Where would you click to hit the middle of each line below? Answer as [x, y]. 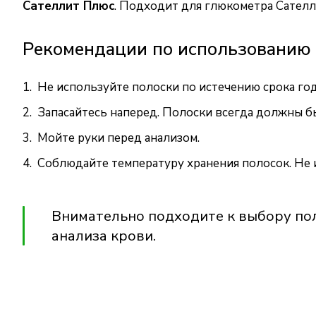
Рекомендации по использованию [167, 49]
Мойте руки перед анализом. [119, 138]
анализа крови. [104, 236]
